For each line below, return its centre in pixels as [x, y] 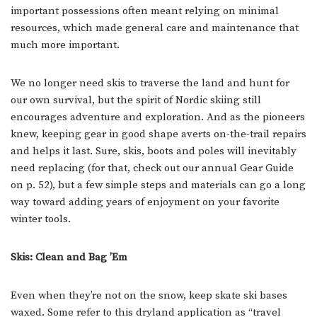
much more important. [67, 45]
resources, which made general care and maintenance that [155, 28]
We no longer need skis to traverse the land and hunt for [150, 83]
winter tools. [42, 219]
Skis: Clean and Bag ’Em [69, 257]
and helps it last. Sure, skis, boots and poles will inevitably [154, 151]
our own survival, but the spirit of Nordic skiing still [136, 100]
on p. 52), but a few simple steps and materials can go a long [158, 185]
